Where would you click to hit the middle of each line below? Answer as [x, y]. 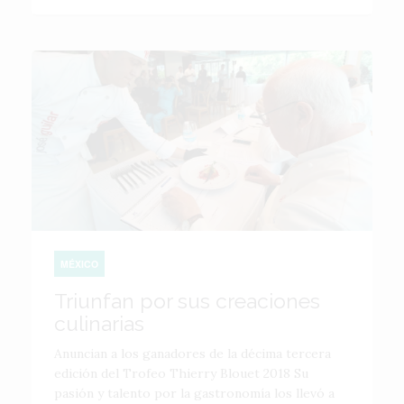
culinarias [99, 323]
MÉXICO [79, 264]
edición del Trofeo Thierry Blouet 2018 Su [181, 373]
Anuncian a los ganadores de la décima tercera [193, 353]
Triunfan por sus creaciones [187, 301]
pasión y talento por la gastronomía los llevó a [194, 393]
